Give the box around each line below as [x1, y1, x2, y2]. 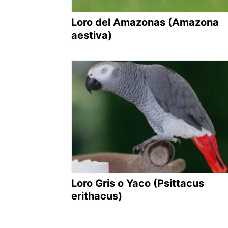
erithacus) [71, 190, 122, 203]
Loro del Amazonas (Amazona [71, 16, 219, 28]
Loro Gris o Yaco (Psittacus [71, 177, 204, 190]
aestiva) [71, 28, 112, 41]
